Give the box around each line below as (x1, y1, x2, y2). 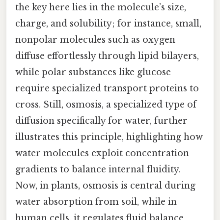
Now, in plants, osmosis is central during (15, 180, 195, 192)
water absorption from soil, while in (15, 196, 177, 208)
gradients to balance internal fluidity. (15, 164, 181, 175)
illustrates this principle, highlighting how (15, 132, 203, 143)
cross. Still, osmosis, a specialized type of (15, 99, 196, 110)
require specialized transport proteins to (15, 83, 199, 94)
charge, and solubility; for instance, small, (15, 18, 201, 29)
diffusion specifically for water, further (15, 115, 188, 127)
